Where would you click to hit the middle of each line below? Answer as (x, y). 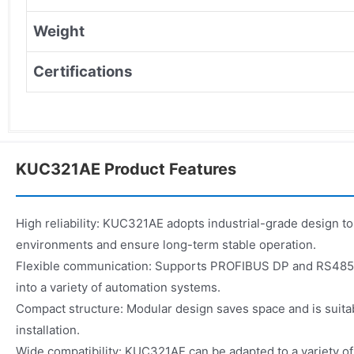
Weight (59, 31)
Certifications (83, 71)
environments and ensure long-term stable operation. (166, 244)
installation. (48, 330)
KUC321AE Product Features (126, 169)
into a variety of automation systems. (118, 287)
